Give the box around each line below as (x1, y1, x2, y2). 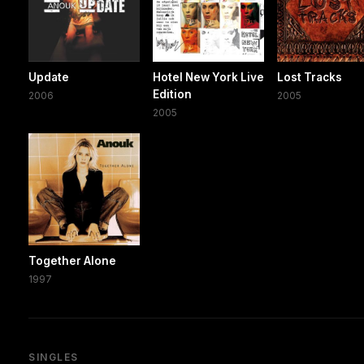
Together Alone (28, 253, 116, 267)
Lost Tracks (277, 71, 343, 84)
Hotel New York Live (153, 71, 265, 84)
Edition (153, 88, 193, 102)
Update (28, 71, 69, 84)
